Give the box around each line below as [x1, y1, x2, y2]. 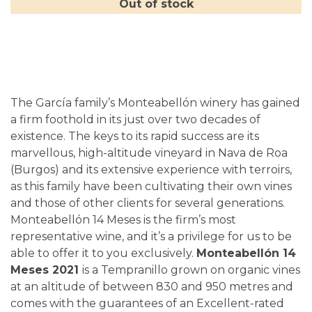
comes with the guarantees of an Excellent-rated [10, 297, 284, 310]
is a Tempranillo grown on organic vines [82, 263, 300, 276]
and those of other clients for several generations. [10, 196, 285, 210]
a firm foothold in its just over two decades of [10, 113, 260, 126]
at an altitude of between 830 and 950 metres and [10, 280, 293, 293]
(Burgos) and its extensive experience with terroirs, [10, 163, 292, 176]
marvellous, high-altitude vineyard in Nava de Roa [10, 146, 288, 159]
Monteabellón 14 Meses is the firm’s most [10, 213, 236, 226]
